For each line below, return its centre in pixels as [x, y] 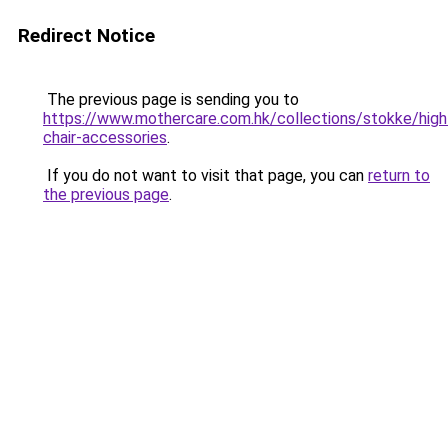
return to [399, 175]
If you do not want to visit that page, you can [205, 175]
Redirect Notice [86, 35]
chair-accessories [105, 137]
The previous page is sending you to [171, 99]
